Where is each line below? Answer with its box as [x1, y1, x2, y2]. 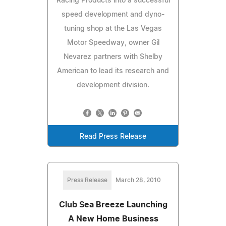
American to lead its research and [57, 67, 169, 75]
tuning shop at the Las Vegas [64, 25, 162, 32]
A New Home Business [68, 214, 158, 223]
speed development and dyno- [62, 11, 164, 18]
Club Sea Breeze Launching [59, 200, 167, 209]
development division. [77, 81, 149, 89]
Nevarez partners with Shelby [64, 53, 162, 61]
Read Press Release [80, 133, 146, 140]
